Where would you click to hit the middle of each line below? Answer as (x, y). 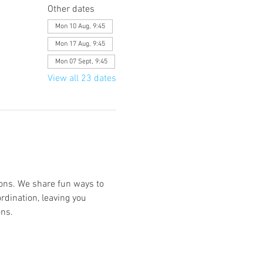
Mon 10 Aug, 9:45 (80, 26)
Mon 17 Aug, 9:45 (80, 44)
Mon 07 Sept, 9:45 (81, 62)
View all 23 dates (82, 79)
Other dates (71, 9)
